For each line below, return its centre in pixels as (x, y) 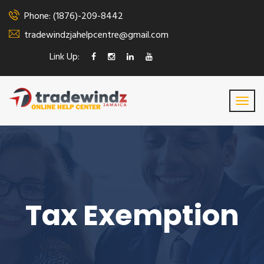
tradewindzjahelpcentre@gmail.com (96, 35)
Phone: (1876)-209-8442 (74, 16)
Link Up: (65, 57)
